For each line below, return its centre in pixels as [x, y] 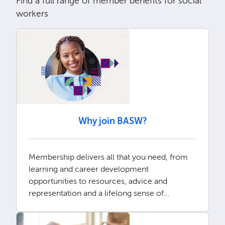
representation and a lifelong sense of [96, 193]
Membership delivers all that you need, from [108, 157]
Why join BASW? [113, 121]
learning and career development [88, 169]
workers [32, 14]
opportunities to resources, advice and [98, 181]
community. [50, 205]
